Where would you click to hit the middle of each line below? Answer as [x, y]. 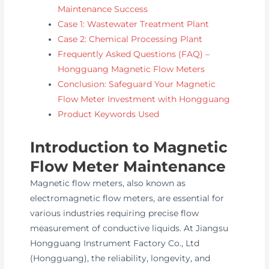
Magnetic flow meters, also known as [108, 183]
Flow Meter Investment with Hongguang [144, 99]
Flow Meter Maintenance [128, 167]
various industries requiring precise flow [115, 213]
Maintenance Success [103, 9]
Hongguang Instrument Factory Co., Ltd [115, 243]
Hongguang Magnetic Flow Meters [131, 69]
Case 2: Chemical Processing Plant [130, 39]
